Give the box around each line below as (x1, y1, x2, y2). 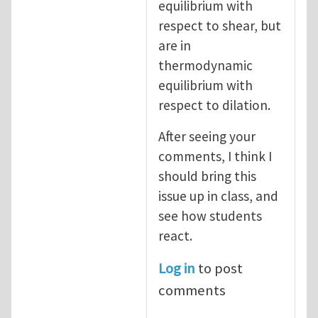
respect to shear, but (158, 16, 281, 34)
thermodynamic (158, 56, 253, 74)
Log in (158, 258, 195, 278)
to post (195, 258, 243, 278)
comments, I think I (158, 147, 272, 165)
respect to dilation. (158, 96, 270, 114)
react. (158, 226, 192, 244)
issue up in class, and (158, 187, 278, 204)
